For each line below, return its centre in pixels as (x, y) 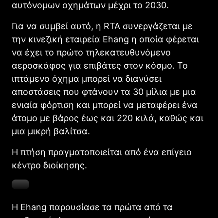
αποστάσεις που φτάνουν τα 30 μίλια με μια (104, 92)
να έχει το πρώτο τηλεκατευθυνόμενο (91, 53)
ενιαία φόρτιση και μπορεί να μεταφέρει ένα (105, 105)
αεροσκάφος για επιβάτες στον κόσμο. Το (100, 66)
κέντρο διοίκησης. (49, 165)
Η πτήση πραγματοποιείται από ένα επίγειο (102, 152)
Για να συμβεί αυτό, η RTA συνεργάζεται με (102, 26)
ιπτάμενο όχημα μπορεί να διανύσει (87, 79)
